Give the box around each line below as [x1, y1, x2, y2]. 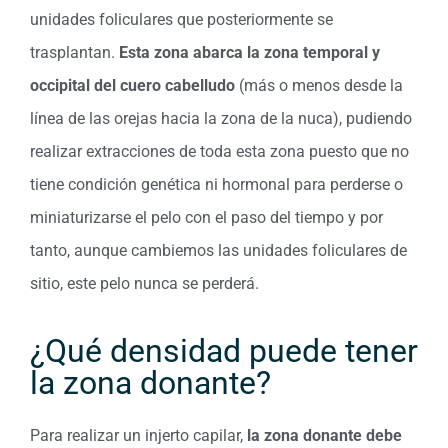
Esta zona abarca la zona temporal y [119, 43, 380, 63]
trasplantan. [30, 43, 119, 63]
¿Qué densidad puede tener [30, 331, 418, 370]
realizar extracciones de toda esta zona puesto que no [30, 142, 409, 162]
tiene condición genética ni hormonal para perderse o [30, 175, 403, 195]
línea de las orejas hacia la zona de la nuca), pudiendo [30, 109, 412, 129]
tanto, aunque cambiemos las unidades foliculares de [30, 241, 407, 261]
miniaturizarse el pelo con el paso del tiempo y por [30, 208, 383, 228]
